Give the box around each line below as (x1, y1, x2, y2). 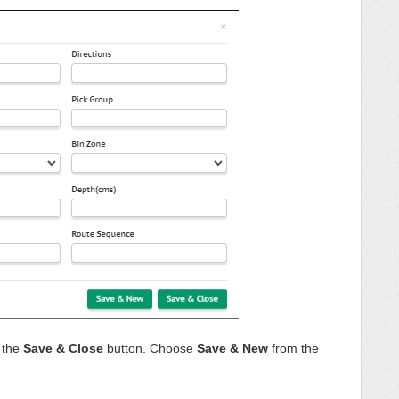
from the (268, 341, 319, 356)
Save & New (197, 341, 268, 356)
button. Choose (103, 341, 197, 356)
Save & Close (23, 341, 103, 356)
